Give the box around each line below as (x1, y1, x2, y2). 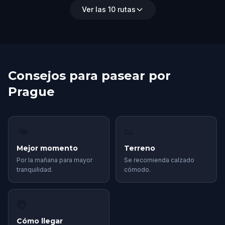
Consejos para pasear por (8, 68, 171, 83)
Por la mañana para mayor (17, 156, 92, 164)
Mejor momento (17, 144, 78, 153)
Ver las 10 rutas (81, 5, 136, 14)
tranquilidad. (17, 166, 53, 173)
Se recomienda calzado (124, 156, 194, 164)
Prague (8, 84, 55, 99)
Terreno (124, 144, 155, 153)
